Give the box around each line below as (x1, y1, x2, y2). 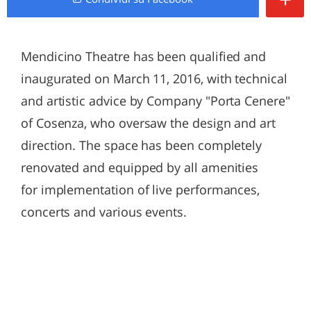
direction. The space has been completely (21, 137, 262, 153)
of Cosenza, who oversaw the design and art (21, 115, 276, 131)
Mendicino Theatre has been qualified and (21, 48, 267, 65)
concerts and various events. (21, 203, 187, 220)
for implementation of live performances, (21, 181, 260, 198)
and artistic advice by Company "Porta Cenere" (21, 92, 290, 109)
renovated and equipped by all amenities (21, 159, 259, 176)
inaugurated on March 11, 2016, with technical (21, 70, 287, 87)
